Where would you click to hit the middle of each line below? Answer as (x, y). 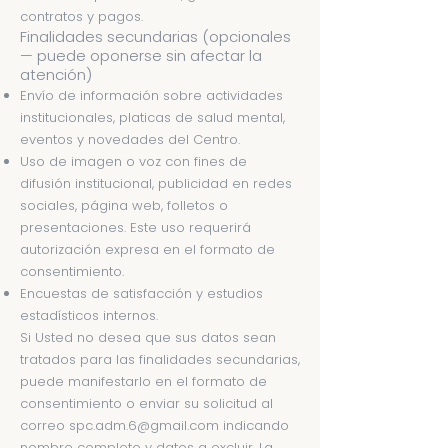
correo (44, 425)
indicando (254, 425)
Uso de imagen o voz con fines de (133, 161)
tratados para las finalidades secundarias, (160, 359)
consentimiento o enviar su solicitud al (146, 403)
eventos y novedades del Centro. (130, 139)
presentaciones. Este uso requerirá (135, 227)
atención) (56, 74)
